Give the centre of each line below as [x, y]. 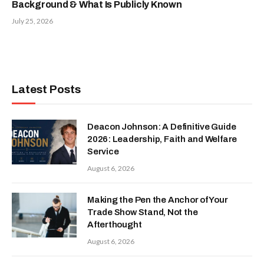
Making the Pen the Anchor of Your [158, 199]
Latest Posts [46, 89]
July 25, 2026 [32, 21]
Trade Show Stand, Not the [143, 212]
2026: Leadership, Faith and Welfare [162, 139]
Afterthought [115, 224]
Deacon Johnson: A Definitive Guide [162, 126]
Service [103, 151]
